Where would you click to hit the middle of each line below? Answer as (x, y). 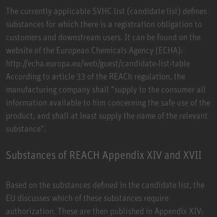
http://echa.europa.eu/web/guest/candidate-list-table (98, 63)
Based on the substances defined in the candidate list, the (105, 184)
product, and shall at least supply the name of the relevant (107, 115)
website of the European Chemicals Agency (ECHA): (94, 50)
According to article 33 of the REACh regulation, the (95, 76)
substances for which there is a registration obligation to (104, 23)
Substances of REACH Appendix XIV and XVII (104, 155)
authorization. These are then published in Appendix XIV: (105, 210)
